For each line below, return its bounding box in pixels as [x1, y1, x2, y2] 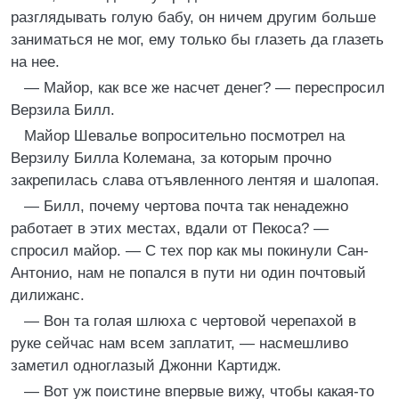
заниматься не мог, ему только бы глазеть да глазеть [11, 31, 384, 48]
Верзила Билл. [11, 102, 115, 118]
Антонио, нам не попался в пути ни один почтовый [11, 265, 366, 281]
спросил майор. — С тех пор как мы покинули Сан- [11, 242, 369, 259]
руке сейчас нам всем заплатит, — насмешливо [11, 335, 348, 352]
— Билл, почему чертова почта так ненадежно [24, 198, 348, 215]
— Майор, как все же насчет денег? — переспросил [24, 79, 385, 96]
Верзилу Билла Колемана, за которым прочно [11, 150, 331, 167]
